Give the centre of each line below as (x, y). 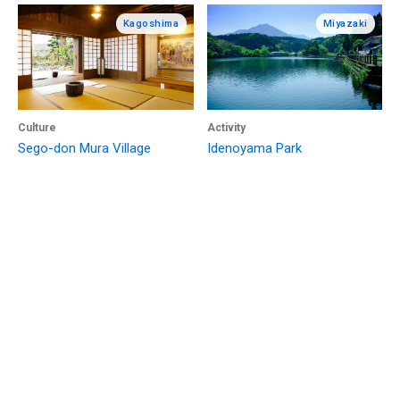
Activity (226, 127)
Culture (37, 127)
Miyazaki (345, 23)
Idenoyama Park (254, 149)
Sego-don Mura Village (84, 149)
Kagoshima (151, 23)
